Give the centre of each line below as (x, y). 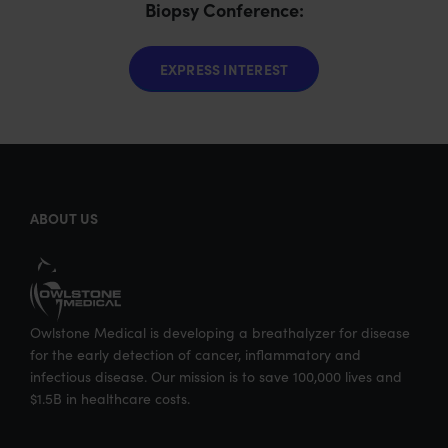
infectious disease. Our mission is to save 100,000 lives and (216, 377)
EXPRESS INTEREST (224, 69)
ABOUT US (64, 218)
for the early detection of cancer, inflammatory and (195, 355)
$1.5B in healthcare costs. (110, 399)
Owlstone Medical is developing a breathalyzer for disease (220, 333)
